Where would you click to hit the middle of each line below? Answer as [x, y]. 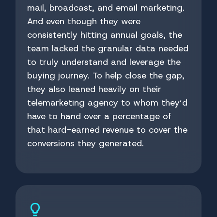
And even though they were [84, 22]
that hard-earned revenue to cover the [107, 130]
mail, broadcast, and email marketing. [106, 8]
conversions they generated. [85, 144]
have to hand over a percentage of [99, 116]
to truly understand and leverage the [104, 62]
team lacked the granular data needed [108, 49]
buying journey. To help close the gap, [106, 76]
